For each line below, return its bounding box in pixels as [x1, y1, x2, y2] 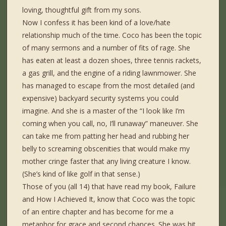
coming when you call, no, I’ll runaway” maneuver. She [22, 119, 199, 129]
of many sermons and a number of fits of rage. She [22, 43, 191, 53]
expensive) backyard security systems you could [22, 93, 179, 103]
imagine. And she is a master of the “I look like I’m [22, 106, 185, 116]
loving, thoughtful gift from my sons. [22, 5, 142, 15]
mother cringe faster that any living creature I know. [22, 156, 191, 166]
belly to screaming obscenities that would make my [22, 144, 190, 154]
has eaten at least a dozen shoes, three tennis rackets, [22, 55, 202, 66]
